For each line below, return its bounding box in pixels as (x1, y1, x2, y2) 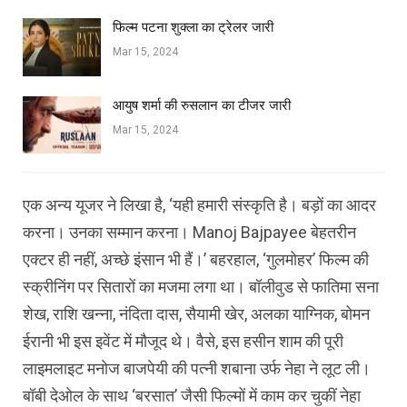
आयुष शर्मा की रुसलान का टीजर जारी (113, 96, 291, 114)
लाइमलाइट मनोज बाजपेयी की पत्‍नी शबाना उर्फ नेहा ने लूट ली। (23, 359, 371, 379)
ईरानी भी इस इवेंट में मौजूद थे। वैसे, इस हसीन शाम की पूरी (23, 332, 343, 352)
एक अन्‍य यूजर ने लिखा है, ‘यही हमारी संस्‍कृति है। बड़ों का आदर (23, 195, 376, 215)
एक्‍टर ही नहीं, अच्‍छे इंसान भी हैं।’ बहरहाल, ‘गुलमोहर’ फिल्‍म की (23, 250, 369, 270)
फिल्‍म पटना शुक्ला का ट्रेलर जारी (113, 18, 273, 35)
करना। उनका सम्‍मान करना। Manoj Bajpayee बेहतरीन (23, 223, 356, 243)
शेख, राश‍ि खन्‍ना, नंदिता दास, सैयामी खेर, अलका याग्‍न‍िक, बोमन (23, 304, 370, 324)
